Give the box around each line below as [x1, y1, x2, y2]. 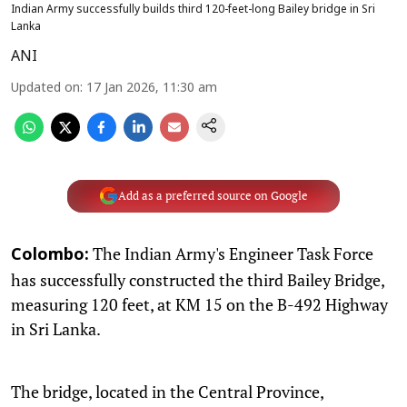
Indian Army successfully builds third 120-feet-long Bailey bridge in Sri [11, 3, 375, 16]
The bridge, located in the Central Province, [11, 380, 323, 402]
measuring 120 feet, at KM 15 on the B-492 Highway [11, 293, 388, 315]
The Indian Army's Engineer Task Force [89, 242, 373, 264]
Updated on [11, 80, 80, 96]
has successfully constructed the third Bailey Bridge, [11, 268, 384, 291]
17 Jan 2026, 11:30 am [86, 80, 217, 96]
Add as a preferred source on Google [117, 188, 308, 203]
